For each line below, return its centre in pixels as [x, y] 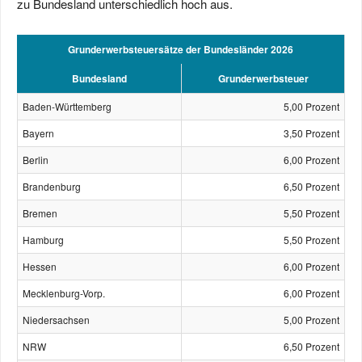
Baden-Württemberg [67, 106]
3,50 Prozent [311, 133]
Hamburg [43, 240]
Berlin [36, 160]
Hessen [40, 266]
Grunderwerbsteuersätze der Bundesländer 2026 [181, 49]
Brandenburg [52, 186]
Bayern [38, 133]
